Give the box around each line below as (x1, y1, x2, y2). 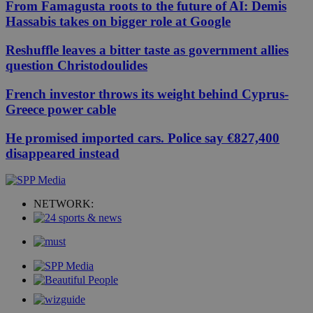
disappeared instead (6, 145, 119, 161)
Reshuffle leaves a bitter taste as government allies (6, 43, 289, 58)
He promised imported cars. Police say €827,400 (6, 130, 279, 145)
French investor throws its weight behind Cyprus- (6, 86, 289, 101)
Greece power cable (6, 101, 116, 117)
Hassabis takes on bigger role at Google (6, 14, 231, 29)
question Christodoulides (6, 58, 147, 73)
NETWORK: (34, 198, 94, 210)
